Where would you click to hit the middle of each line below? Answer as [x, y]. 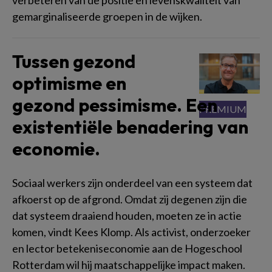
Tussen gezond [74, 61]
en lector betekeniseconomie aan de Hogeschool [127, 248]
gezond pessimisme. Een [115, 105]
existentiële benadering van [130, 127]
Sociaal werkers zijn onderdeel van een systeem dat [132, 182]
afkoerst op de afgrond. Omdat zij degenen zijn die [130, 199]
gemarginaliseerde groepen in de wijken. [107, 16]
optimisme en [69, 83]
